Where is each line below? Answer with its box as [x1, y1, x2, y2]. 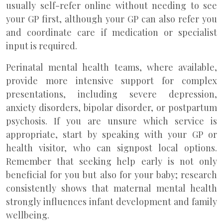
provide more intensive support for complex [6, 75, 217, 87]
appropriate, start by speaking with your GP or [6, 128, 217, 140]
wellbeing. [6, 209, 49, 221]
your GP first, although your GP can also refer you [6, 13, 217, 25]
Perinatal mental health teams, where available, [6, 61, 217, 73]
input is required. [6, 40, 77, 52]
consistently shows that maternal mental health [6, 182, 217, 194]
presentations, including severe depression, [6, 88, 217, 100]
